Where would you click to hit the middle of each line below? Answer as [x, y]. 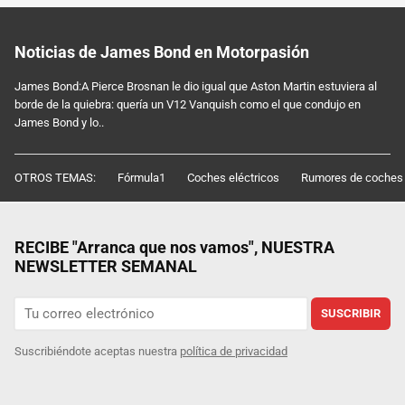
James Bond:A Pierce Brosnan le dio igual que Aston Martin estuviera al [196, 86]
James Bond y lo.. [59, 122]
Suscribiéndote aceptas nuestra [97, 352]
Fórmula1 [141, 177]
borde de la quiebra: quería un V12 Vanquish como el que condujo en [188, 104]
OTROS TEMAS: [55, 177]
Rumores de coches [352, 177]
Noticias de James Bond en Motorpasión [162, 52]
